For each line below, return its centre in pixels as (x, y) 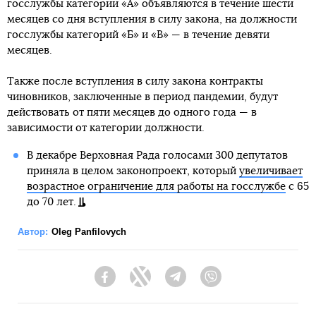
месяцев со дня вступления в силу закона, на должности (152, 20)
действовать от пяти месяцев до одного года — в (132, 113)
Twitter (166, 283)
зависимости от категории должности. (106, 128)
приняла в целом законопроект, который (133, 171)
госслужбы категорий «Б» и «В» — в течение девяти (138, 35)
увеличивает (271, 171)
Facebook (138, 283)
